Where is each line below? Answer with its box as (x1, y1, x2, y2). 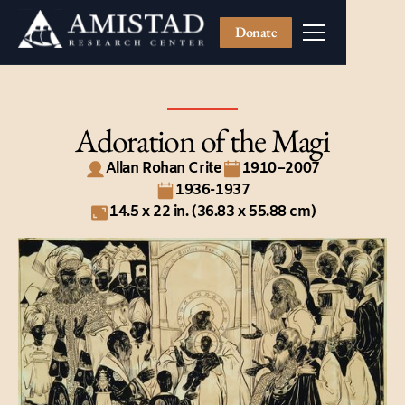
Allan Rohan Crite (105, 159, 222, 179)
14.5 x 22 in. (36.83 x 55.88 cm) (109, 202, 316, 222)
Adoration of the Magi (74, 119, 330, 163)
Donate (235, 22, 278, 42)
